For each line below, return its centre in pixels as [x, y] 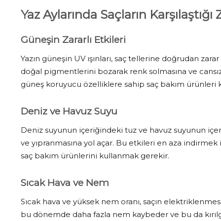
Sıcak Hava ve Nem [65, 183]
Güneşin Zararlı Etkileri [73, 39]
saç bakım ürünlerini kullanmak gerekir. [95, 155]
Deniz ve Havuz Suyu [69, 111]
